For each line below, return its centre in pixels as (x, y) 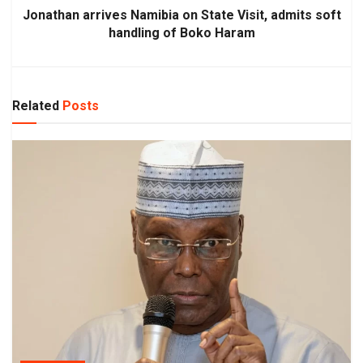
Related (36, 105)
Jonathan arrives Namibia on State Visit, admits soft (181, 15)
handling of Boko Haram (181, 32)
